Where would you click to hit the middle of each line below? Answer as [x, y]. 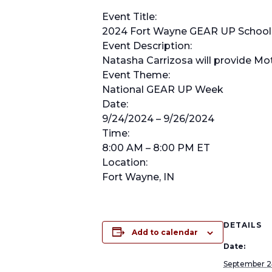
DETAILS [243, 225]
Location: [125, 162]
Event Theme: [136, 75]
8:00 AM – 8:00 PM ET [156, 148]
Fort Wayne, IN [138, 177]
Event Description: [147, 46]
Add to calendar [165, 232]
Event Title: [129, 17]
